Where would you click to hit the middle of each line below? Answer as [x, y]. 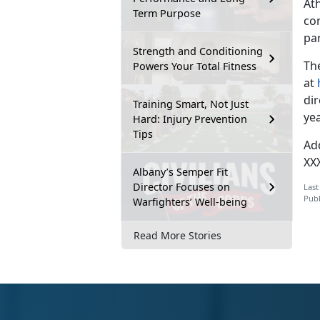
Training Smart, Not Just [191, 104]
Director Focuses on [181, 187]
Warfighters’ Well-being [190, 202]
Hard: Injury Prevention [190, 119]
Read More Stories [177, 235]
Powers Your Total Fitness [195, 66]
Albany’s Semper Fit [180, 172]
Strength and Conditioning [198, 51]
